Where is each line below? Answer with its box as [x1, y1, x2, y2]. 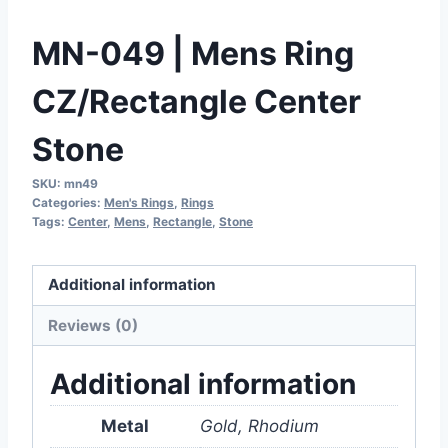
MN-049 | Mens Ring [32, 33, 354, 73]
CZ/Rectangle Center [32, 81, 361, 121]
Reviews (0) [48, 315, 139, 335]
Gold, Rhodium [200, 416, 319, 437]
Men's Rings [104, 194, 174, 210]
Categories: [32, 194, 104, 210]
